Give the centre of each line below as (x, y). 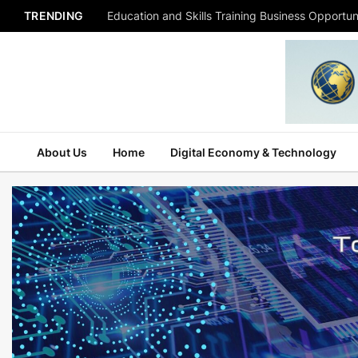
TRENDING (54, 16)
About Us (62, 152)
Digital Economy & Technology (253, 152)
